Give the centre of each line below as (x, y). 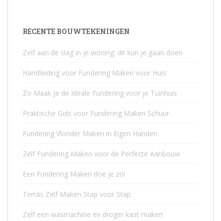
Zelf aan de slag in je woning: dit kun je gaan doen (103, 53)
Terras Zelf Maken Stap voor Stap (77, 194)
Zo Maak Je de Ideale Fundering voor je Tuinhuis (100, 93)
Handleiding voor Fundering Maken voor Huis (94, 73)
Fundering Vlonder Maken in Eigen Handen (90, 134)
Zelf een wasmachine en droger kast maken (93, 215)
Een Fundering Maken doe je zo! (74, 174)
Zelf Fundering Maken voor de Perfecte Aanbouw (101, 154)
